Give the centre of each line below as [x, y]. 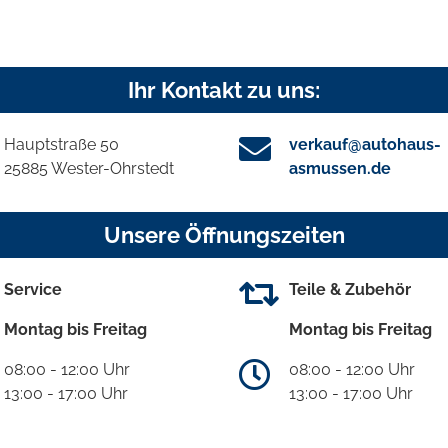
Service [33, 289]
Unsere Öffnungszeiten [224, 234]
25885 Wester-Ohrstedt [89, 168]
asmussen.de [340, 168]
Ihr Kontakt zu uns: [224, 89]
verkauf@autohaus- [365, 144]
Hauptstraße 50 [61, 144]
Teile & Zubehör [350, 289]
